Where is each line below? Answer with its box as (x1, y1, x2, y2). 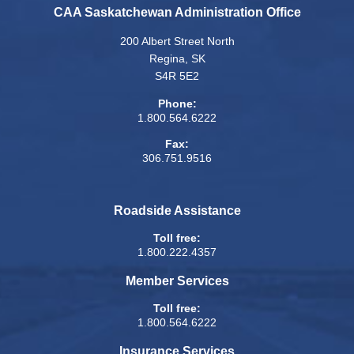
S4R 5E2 (155, 70, 199, 83)
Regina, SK (149, 52, 205, 66)
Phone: (157, 97, 197, 111)
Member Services (125, 274, 229, 288)
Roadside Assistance (113, 204, 241, 218)
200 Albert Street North (119, 35, 235, 48)
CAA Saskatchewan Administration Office (53, 6, 301, 20)
